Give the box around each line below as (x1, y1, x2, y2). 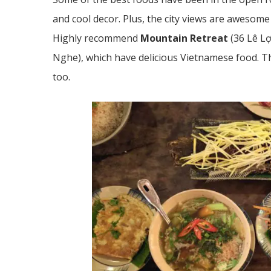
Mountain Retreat (140, 31, 228, 45)
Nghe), (53, 50, 83, 64)
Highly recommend (53, 31, 140, 45)
